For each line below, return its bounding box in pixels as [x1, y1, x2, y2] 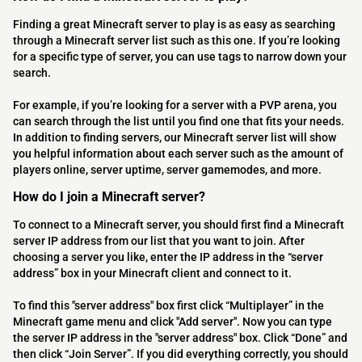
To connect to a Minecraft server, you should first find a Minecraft [13, 218, 344, 232]
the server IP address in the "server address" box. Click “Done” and [13, 331, 347, 345]
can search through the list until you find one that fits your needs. [13, 115, 344, 128]
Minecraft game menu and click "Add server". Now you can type [13, 315, 332, 329]
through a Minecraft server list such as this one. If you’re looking [13, 34, 340, 48]
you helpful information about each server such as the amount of [13, 147, 343, 161]
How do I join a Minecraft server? [13, 189, 205, 205]
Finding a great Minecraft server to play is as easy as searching [13, 18, 335, 32]
